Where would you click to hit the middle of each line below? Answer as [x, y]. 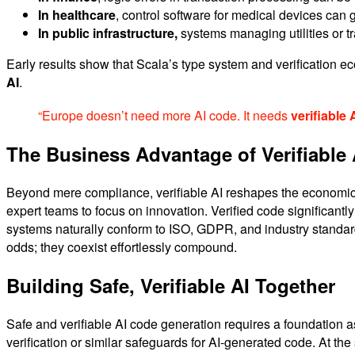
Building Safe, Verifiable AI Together [171, 285]
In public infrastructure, [108, 32]
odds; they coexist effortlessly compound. [122, 246]
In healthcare [77, 14]
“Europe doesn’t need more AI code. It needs [164, 116]
